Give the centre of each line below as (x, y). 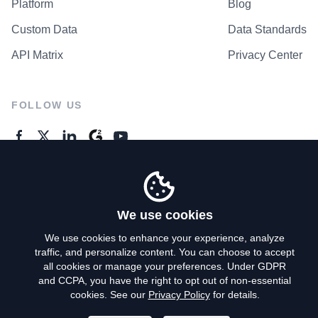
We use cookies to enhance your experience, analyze (165, 238)
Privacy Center (265, 55)
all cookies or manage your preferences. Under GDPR (165, 266)
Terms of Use (159, 294)
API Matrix (37, 55)
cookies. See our (109, 295)
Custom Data (44, 29)
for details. (235, 295)
